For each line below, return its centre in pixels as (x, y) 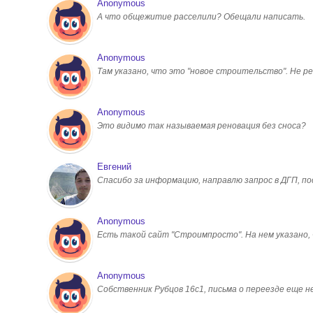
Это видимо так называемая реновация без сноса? (202, 126)
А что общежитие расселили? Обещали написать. (201, 17)
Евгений (114, 167)
